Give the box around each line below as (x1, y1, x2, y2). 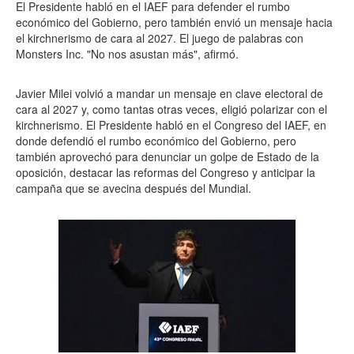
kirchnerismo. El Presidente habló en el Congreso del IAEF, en (16, 117, 326, 133)
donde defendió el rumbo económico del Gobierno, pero (16, 133, 296, 149)
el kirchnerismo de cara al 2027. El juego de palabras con (16, 30, 303, 46)
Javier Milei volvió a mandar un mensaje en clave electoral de (16, 85, 323, 101)
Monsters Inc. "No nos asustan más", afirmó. (16, 46, 239, 62)
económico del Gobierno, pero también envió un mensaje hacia (16, 14, 333, 30)
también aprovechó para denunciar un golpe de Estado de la (16, 149, 319, 164)
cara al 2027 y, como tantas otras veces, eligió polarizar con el (16, 101, 327, 117)
